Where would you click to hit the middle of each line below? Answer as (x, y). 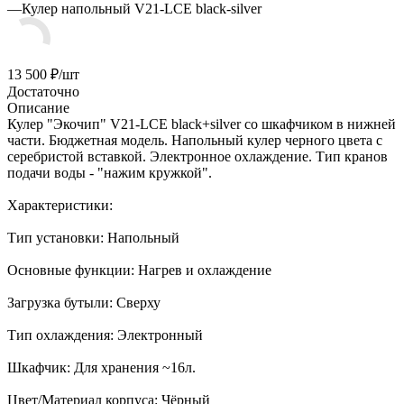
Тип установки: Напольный (93, 237)
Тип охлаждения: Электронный (105, 335)
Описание (38, 107)
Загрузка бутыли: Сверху (84, 302)
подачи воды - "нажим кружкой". (110, 172)
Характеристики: (60, 205)
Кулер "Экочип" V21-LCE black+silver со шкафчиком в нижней (202, 124)
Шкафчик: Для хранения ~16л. (101, 367)
